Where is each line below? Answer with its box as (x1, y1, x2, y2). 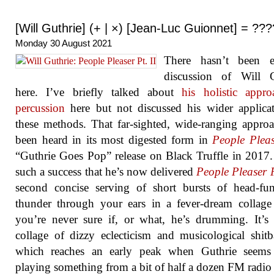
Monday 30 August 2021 (15, 38, 112, 48)
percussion (15, 102, 65, 114)
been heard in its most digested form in (15, 133, 212, 146)
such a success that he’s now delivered (15, 165, 197, 178)
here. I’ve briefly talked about (15, 86, 182, 98)
